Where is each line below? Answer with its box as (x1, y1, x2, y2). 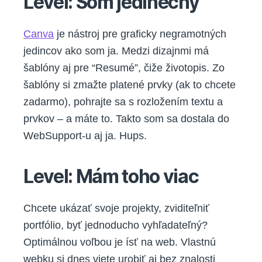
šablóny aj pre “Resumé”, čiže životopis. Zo (23, 61, 225, 74)
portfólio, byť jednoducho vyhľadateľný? (23, 219, 208, 231)
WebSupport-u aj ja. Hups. (23, 129, 147, 142)
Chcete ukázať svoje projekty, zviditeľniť (23, 202, 209, 214)
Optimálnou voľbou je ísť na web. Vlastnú (23, 236, 216, 248)
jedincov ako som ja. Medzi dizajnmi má (23, 44, 209, 57)
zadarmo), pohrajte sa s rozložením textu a (23, 95, 223, 108)
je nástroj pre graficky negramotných (54, 27, 226, 40)
